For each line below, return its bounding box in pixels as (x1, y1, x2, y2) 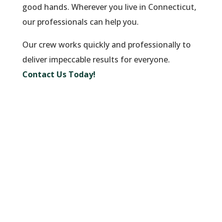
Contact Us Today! (22, 68, 96, 80)
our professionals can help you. (22, 16, 139, 27)
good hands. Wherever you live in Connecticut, (22, 1, 196, 12)
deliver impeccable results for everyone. (22, 54, 170, 65)
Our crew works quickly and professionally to (22, 39, 191, 50)
